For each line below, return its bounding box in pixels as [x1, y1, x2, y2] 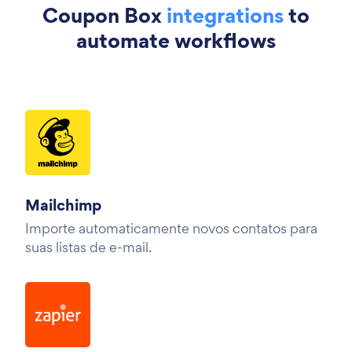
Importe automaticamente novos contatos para [25, 218, 317, 237]
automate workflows [76, 25, 276, 55]
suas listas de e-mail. [25, 237, 152, 256]
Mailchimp [25, 193, 101, 216]
